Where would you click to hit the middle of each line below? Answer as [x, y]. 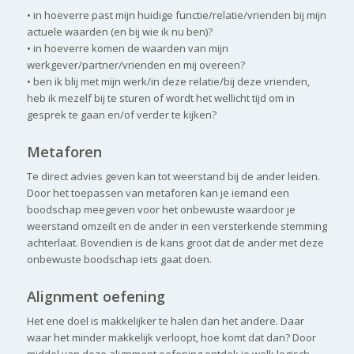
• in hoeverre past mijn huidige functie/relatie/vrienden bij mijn [176, 15]
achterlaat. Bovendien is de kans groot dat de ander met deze [175, 242]
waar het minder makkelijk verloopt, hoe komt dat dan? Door [171, 337]
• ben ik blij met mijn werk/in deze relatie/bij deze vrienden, [168, 81]
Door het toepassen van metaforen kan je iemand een [158, 192]
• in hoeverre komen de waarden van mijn [127, 48]
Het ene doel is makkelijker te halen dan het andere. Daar [165, 320]
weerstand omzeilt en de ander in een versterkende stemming [177, 226]
